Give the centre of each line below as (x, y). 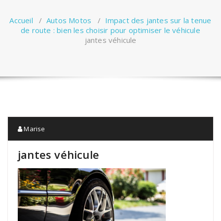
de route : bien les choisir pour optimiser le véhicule (110, 30)
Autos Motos (69, 20)
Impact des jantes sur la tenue (158, 20)
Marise (34, 129)
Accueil (21, 20)
